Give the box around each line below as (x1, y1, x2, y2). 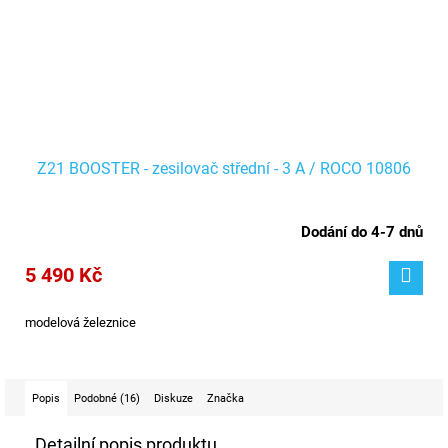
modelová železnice (25, 315, 136, 331)
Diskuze (154, 392, 193, 406)
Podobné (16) (74, 392, 140, 406)
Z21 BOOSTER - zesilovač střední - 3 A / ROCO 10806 (37, 159, 411, 179)
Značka (207, 392, 244, 406)
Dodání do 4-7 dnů (301, 223, 423, 242)
